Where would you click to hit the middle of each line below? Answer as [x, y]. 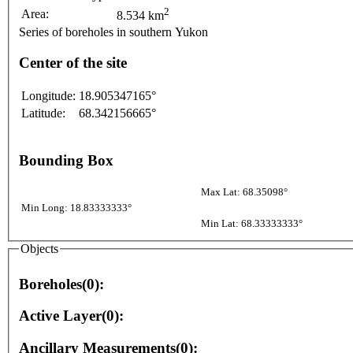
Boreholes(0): [61, 284]
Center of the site [73, 63]
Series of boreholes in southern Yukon [115, 32]
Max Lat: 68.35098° [244, 192]
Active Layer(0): [71, 316]
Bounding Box [66, 160]
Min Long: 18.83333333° [76, 208]
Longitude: [48, 95]
